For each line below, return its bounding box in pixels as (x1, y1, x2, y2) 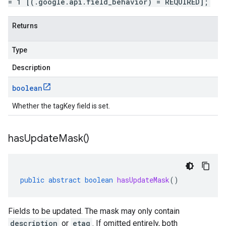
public (20, 175, 44, 185)
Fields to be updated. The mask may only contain (8, 206, 180, 216)
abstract (48, 175, 81, 185)
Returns (12, 22, 38, 30)
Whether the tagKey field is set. (12, 102, 110, 110)
